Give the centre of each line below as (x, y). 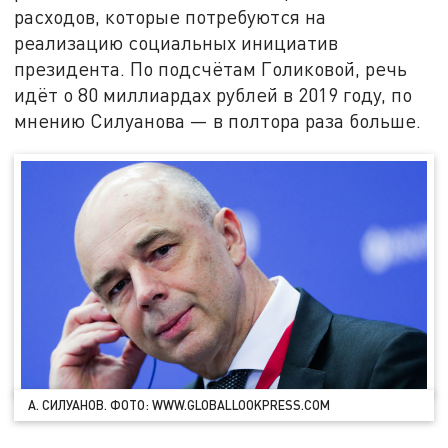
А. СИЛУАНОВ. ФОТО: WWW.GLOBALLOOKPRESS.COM (179, 404)
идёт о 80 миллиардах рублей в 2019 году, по (213, 95)
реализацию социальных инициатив (176, 43)
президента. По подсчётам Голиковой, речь (211, 69)
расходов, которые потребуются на (170, 17)
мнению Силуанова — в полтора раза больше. (218, 121)
